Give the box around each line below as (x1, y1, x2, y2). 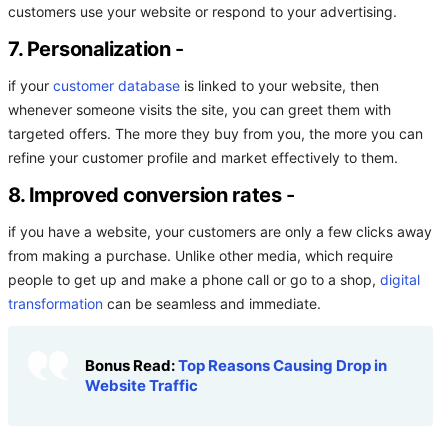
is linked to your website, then (180, 78, 379, 95)
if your (8, 78, 53, 95)
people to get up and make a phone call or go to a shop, (8, 272, 380, 289)
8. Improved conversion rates (8, 183, 281, 208)
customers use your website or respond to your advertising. (8, 4, 397, 21)
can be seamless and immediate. (103, 296, 321, 313)
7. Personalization (8, 37, 170, 62)
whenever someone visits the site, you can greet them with (8, 102, 391, 119)
